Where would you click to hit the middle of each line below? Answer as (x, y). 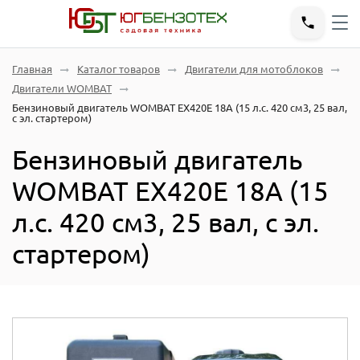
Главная (32, 69)
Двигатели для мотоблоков (254, 69)
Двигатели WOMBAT (62, 88)
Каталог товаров (119, 69)
